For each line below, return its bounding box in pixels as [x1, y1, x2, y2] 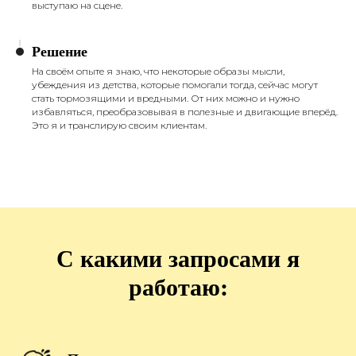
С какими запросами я [56, 240, 300, 275]
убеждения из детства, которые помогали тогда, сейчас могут [32, 79, 318, 91]
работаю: [128, 269, 228, 304]
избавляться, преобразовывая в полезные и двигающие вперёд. [32, 106, 338, 118]
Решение [32, 41, 87, 61]
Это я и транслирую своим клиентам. [32, 119, 207, 131]
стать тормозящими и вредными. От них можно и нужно [32, 92, 300, 104]
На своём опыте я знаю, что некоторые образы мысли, [32, 65, 284, 77]
